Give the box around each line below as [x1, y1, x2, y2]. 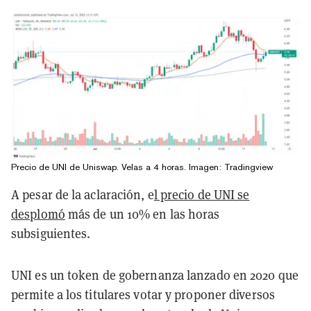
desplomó [11, 205, 65, 222]
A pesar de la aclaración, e [11, 186, 154, 203]
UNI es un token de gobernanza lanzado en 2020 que [11, 267, 299, 283]
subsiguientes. [11, 225, 91, 242]
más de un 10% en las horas [65, 205, 220, 222]
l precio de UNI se [153, 186, 250, 203]
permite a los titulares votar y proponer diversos [11, 286, 275, 303]
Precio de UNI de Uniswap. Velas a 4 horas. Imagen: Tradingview [11, 161, 273, 172]
